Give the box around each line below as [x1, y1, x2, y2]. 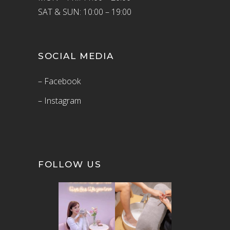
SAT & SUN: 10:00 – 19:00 [38, 6, 131, 17]
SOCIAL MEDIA [38, 51, 114, 61]
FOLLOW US [38, 159, 102, 169]
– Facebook [38, 75, 81, 87]
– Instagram [38, 95, 81, 106]
